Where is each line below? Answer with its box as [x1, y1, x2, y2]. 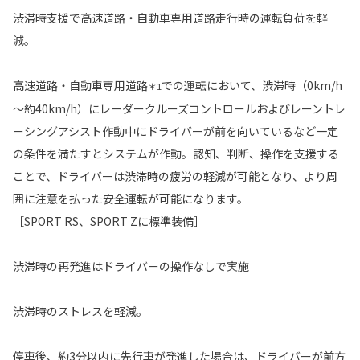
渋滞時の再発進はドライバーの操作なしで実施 [13, 257, 249, 274]
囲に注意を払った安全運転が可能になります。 [13, 190, 248, 207]
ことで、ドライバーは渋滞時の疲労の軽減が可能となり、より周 [13, 167, 337, 184]
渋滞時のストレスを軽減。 [13, 302, 148, 319]
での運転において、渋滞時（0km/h [162, 76, 342, 93]
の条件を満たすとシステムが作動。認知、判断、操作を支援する [13, 145, 339, 162]
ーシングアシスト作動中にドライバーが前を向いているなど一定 [13, 122, 338, 139]
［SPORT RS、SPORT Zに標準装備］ [13, 212, 205, 229]
